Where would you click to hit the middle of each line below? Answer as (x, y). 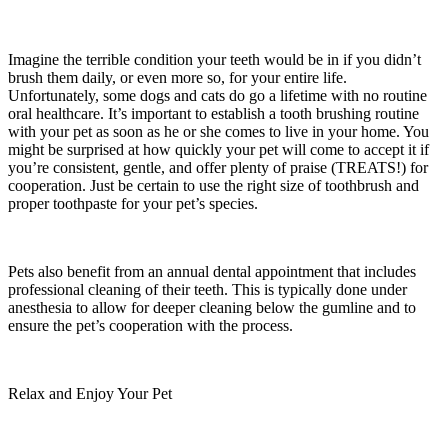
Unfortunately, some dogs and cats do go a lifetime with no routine (217, 95)
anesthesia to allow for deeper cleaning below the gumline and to (212, 307)
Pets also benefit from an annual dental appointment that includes (212, 271)
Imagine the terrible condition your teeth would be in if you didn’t (214, 59)
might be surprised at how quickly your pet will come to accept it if (218, 149)
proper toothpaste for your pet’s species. (133, 203)
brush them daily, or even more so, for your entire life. (177, 77)
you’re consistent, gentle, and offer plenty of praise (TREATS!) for (218, 167)
